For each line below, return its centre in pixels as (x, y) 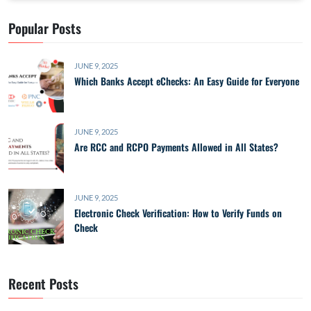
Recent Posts (43, 284)
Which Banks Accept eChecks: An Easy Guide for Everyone (187, 81)
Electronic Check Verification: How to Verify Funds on (178, 213)
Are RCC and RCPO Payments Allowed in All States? (176, 147)
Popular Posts (45, 28)
